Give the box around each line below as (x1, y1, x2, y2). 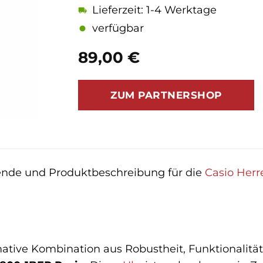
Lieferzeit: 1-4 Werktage (92, 4, 217, 16)
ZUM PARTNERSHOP (110, 89, 222, 102)
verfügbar (92, 22, 144, 35)
